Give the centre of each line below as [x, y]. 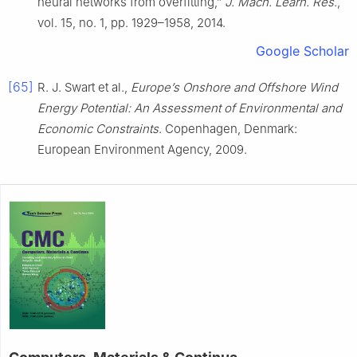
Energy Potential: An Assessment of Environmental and [190, 108]
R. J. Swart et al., [84, 87]
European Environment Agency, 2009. [142, 149]
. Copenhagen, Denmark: [228, 128]
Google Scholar [302, 51]
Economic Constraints [98, 128]
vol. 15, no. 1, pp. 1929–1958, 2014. [131, 22]
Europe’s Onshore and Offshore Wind [234, 87]
